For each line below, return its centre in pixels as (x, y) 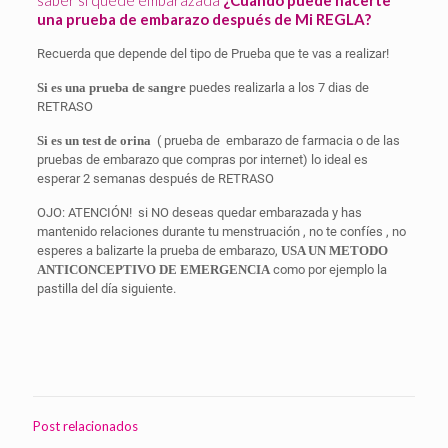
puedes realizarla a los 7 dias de (277, 87)
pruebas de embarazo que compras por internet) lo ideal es (202, 159)
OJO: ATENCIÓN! (84, 212)
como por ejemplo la (328, 269)
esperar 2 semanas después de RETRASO (155, 178)
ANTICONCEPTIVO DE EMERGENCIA (153, 269)
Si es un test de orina (93, 140)
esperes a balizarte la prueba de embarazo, (158, 250)
